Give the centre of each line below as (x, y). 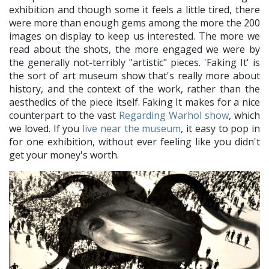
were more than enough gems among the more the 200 (134, 23)
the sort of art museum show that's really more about (134, 75)
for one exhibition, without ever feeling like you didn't (134, 141)
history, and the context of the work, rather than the (134, 89)
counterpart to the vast (64, 115)
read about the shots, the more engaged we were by (134, 49)
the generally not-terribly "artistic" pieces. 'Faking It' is (134, 62)
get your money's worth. (65, 155)
